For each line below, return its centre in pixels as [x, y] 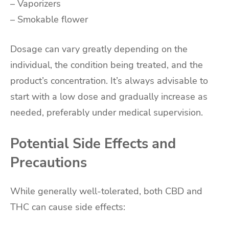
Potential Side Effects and [93, 144]
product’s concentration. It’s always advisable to [109, 81]
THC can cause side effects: [68, 207]
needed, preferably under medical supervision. [107, 113]
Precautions [49, 163]
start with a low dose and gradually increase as [109, 97]
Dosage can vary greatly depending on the [99, 49]
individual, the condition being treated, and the [107, 65]
